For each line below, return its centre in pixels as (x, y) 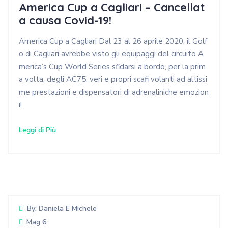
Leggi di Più (37, 130)
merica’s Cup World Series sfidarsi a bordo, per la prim (112, 66)
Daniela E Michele (68, 208)
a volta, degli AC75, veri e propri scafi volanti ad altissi (113, 79)
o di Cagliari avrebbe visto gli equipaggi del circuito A (111, 54)
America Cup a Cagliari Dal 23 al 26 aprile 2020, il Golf (113, 41)
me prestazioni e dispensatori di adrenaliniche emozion (114, 92)
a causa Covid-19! (65, 21)
